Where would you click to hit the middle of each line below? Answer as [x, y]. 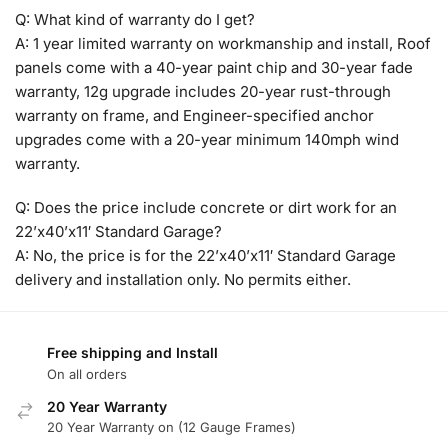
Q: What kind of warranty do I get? [135, 20]
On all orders [87, 373]
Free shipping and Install [132, 353]
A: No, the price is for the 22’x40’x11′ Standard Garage [205, 255]
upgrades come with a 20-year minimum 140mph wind [207, 140]
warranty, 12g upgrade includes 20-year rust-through [203, 92]
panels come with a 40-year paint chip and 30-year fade [214, 68]
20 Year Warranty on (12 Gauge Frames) [171, 427]
